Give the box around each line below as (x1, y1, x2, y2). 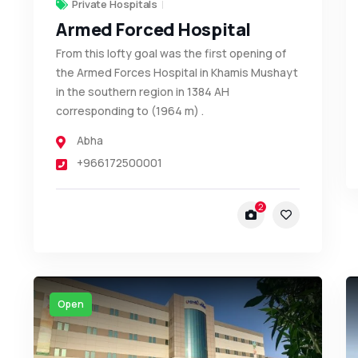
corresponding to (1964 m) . (55, 103, 204, 119)
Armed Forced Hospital (55, 18, 251, 42)
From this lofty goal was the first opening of (55, 46, 286, 62)
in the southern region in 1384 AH (55, 84, 229, 100)
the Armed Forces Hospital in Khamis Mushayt (55, 65, 298, 81)
